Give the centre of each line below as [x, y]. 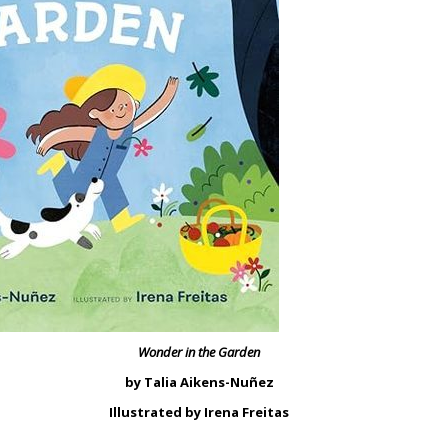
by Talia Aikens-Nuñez [199, 382]
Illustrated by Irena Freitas [199, 412]
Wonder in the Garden [199, 352]
